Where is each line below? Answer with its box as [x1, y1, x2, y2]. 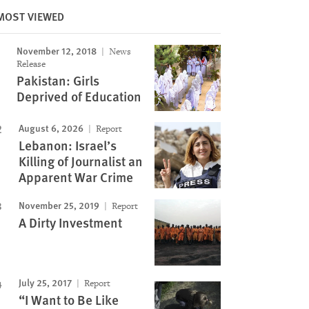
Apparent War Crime [18, 168, 133, 186]
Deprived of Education [16, 87, 141, 106]
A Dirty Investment [18, 213, 122, 232]
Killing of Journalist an [18, 152, 143, 170]
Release [16, 58, 46, 70]
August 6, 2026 [18, 121, 83, 134]
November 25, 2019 [18, 198, 99, 212]
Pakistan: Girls [16, 71, 99, 90]
